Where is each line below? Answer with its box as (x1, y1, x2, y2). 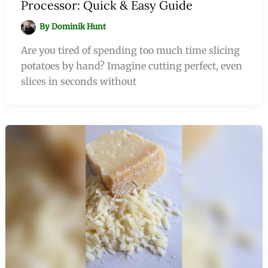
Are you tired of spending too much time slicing (20, 44, 240, 57)
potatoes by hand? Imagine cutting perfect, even (20, 60, 242, 72)
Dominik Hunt (51, 22, 106, 32)
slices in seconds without (20, 75, 136, 88)
